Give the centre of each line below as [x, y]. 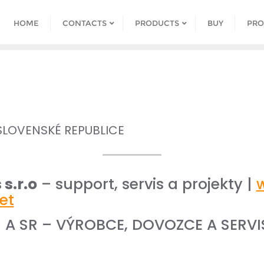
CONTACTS [85, 23]
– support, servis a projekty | [146, 184]
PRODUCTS [157, 23]
